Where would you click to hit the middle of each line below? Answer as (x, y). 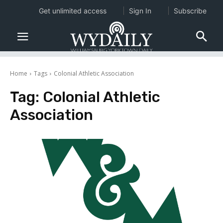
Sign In (140, 11)
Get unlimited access (72, 11)
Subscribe (190, 11)
